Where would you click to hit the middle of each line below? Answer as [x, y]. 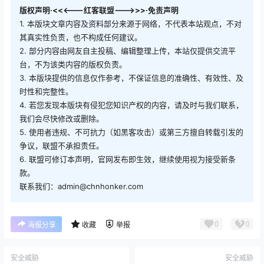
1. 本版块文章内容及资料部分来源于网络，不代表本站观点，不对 [131, 23]
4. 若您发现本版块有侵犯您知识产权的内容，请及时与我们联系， [131, 105]
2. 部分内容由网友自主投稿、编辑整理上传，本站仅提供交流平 [128, 50]
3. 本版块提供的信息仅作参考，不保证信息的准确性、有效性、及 [131, 77]
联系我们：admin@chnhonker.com [81, 186]
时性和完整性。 [46, 91]
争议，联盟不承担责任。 [62, 145]
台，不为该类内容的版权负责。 [73, 64]
